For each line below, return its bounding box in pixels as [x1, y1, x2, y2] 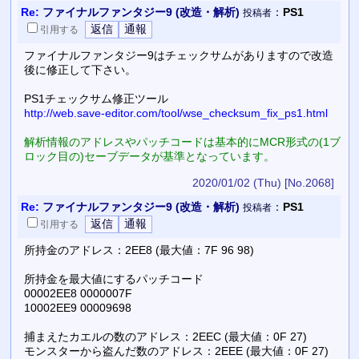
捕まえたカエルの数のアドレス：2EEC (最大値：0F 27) [23, 329, 307, 343]
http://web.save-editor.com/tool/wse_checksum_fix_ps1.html [23, 106, 328, 119]
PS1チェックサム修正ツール [23, 91, 168, 105]
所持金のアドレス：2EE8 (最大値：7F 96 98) [23, 243, 254, 256]
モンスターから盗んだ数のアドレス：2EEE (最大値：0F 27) [23, 344, 329, 357]
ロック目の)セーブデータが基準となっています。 [23, 149, 275, 163]
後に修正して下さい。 [23, 63, 136, 76]
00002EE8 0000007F [23, 286, 132, 300]
